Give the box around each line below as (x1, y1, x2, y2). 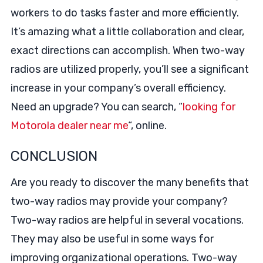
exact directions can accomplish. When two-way (10, 44, 245, 57)
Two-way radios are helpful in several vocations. (10, 214, 244, 227)
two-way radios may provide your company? (10, 195, 228, 208)
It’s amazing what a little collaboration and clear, (10, 25, 244, 38)
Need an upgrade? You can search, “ (10, 100, 183, 113)
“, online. (127, 119, 167, 132)
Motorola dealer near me (10, 119, 128, 132)
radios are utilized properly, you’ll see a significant (10, 63, 249, 76)
